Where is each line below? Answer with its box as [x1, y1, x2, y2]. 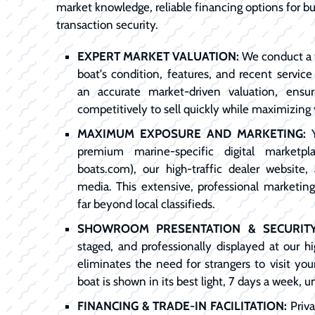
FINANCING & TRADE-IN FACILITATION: [77, 298, 287, 313]
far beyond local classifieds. [77, 196, 215, 211]
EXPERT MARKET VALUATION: [77, 49, 239, 63]
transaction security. [56, 17, 158, 32]
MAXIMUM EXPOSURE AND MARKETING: [77, 126, 306, 141]
